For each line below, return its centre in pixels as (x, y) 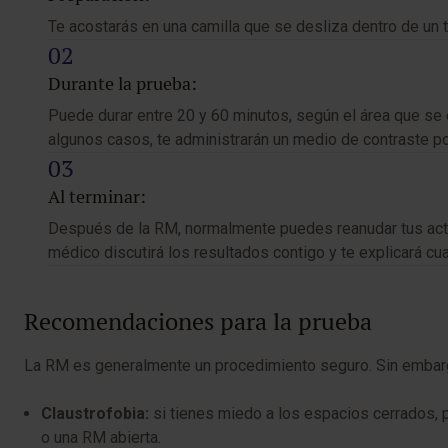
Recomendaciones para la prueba (198, 321)
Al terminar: (97, 196)
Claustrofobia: (95, 413)
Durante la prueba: (122, 83)
